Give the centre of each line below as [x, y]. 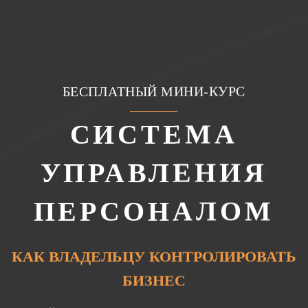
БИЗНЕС [154, 280]
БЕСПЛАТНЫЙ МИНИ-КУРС [154, 91]
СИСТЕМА [154, 134]
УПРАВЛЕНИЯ [154, 173]
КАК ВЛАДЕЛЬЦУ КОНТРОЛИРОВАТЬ [154, 256]
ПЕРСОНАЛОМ [154, 211]
